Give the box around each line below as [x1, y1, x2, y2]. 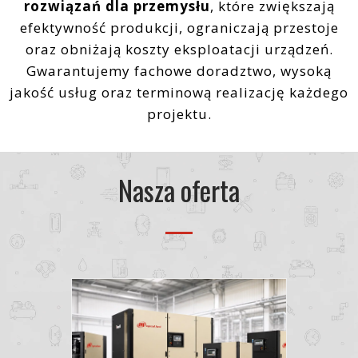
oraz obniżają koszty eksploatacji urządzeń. [25, 39, 333, 58]
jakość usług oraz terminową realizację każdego [10, 82, 348, 101]
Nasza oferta [118, 169, 240, 210]
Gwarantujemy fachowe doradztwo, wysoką [26, 61, 332, 80]
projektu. [146, 104, 212, 123]
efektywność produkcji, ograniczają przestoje [19, 18, 339, 37]
